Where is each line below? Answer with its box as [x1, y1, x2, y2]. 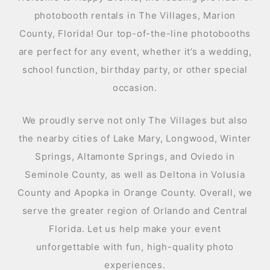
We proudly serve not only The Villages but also [22, 114, 248, 126]
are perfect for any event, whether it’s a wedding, [18, 45, 252, 57]
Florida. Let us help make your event [49, 222, 221, 234]
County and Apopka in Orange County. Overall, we [17, 186, 253, 198]
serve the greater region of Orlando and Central [22, 204, 248, 216]
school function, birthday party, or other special [22, 63, 248, 75]
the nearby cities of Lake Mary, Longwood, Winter [18, 132, 252, 144]
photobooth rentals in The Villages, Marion [34, 9, 236, 21]
